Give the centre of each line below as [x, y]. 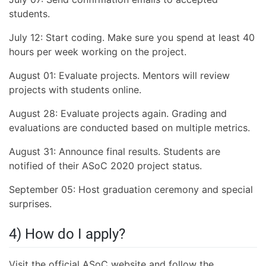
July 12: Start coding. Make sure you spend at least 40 [132, 37]
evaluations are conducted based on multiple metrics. [129, 127]
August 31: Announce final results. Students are [115, 151]
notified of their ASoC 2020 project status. [105, 165]
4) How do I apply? [67, 234]
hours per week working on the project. [98, 51]
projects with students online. [75, 89]
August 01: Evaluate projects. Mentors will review [119, 75]
